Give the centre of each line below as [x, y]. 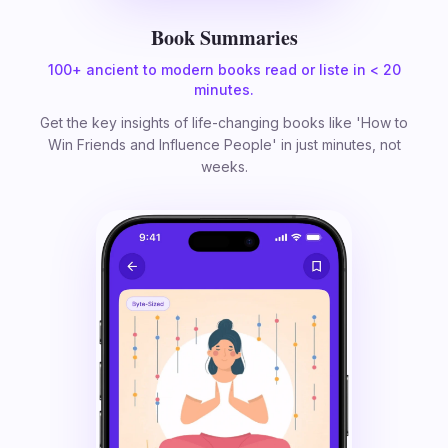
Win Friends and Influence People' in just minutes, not [224, 145]
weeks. [224, 167]
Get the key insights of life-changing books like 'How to [224, 123]
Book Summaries [224, 38]
